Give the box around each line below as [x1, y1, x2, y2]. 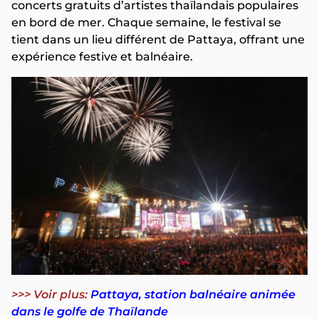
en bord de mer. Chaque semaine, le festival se [11, 16, 281, 30]
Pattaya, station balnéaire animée [90, 287, 296, 301]
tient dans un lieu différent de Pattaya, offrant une [11, 33, 305, 47]
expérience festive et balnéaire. [11, 50, 193, 64]
